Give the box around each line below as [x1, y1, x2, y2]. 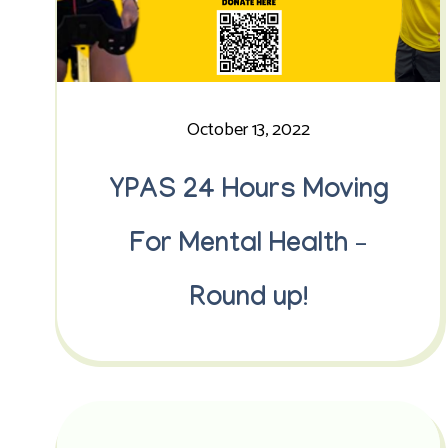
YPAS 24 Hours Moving [108, 177, 389, 209]
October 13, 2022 [187, 115, 311, 145]
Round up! [189, 285, 308, 317]
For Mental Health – [130, 231, 368, 263]
